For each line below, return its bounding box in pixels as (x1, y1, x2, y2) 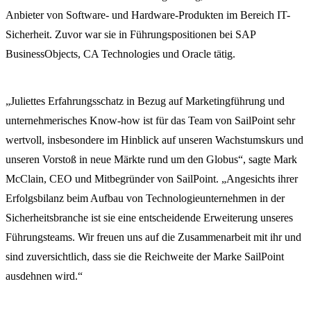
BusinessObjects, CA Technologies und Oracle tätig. (6, 48, 235, 60)
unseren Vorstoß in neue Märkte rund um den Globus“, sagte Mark (6, 153, 297, 166)
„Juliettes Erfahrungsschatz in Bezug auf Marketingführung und (6, 95, 285, 108)
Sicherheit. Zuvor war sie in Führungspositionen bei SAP (6, 28, 255, 41)
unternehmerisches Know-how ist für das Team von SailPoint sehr (6, 115, 295, 127)
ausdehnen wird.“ (6, 270, 83, 283)
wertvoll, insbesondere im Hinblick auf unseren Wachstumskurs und (6, 134, 303, 146)
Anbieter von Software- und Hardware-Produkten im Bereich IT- (6, 9, 290, 22)
